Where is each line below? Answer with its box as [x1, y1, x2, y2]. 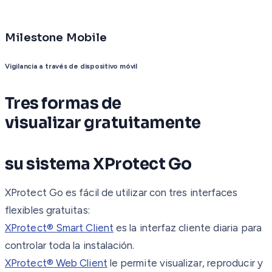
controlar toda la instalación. [5, 239, 135, 251]
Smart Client [53, 221, 114, 234]
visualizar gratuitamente [5, 112, 203, 133]
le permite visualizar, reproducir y [107, 256, 263, 269]
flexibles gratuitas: [5, 203, 90, 216]
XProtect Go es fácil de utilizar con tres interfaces [5, 186, 238, 199]
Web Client [53, 256, 107, 269]
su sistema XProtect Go [5, 154, 195, 174]
